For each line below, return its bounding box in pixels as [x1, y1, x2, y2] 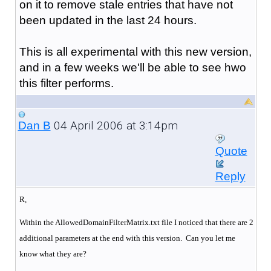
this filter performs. [19, 76, 114, 90]
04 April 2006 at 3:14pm [50, 118, 178, 132]
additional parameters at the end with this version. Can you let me [19, 233, 235, 243]
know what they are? [19, 249, 87, 258]
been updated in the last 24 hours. [19, 13, 197, 27]
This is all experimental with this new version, [19, 45, 252, 58]
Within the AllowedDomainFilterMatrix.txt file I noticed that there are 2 [19, 217, 253, 227]
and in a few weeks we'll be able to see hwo [19, 60, 246, 74]
